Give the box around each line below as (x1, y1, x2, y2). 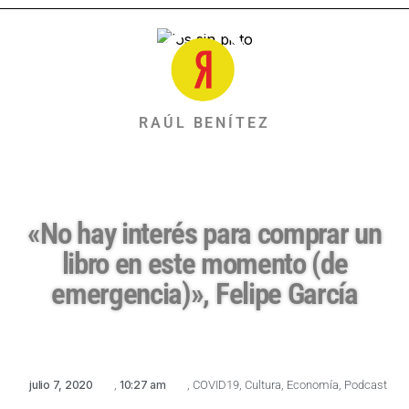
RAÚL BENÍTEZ (139, 114, 270, 132)
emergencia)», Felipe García (51, 276, 358, 312)
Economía (286, 378, 339, 393)
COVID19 (192, 378, 239, 393)
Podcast (343, 378, 387, 393)
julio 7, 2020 (29, 378, 93, 393)
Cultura (244, 378, 281, 393)
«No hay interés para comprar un (27, 215, 382, 252)
